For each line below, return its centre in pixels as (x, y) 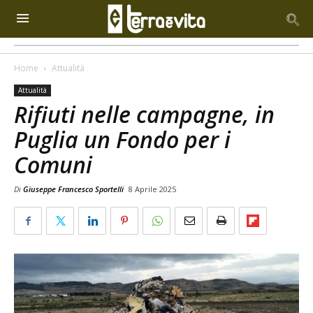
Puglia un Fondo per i (122, 139)
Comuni (53, 165)
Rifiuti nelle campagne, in (144, 114)
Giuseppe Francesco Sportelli (73, 189)
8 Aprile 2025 (152, 189)
